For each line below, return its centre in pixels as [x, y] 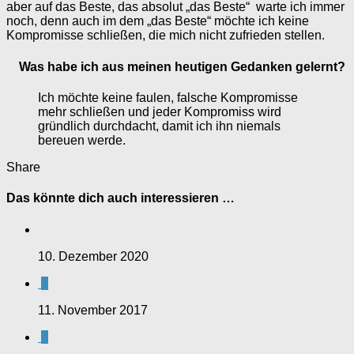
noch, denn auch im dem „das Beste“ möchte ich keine [158, 21]
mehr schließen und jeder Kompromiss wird [160, 111]
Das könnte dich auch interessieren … [121, 198]
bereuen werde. [82, 140]
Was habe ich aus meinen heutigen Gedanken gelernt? [176, 66]
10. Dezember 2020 [93, 256]
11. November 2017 [93, 310]
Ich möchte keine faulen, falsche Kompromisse [168, 97]
